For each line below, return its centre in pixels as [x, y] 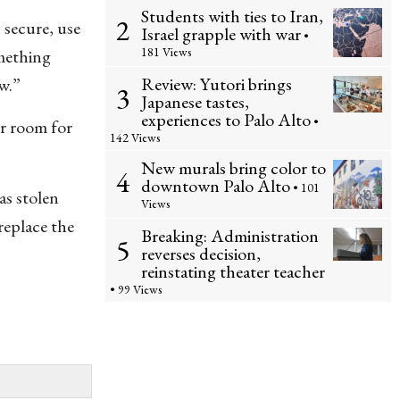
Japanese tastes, [195, 102]
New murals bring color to [233, 168]
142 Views [135, 137]
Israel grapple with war [221, 34]
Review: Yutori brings [217, 84]
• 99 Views [136, 289]
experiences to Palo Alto [226, 120]
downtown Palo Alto [216, 186]
